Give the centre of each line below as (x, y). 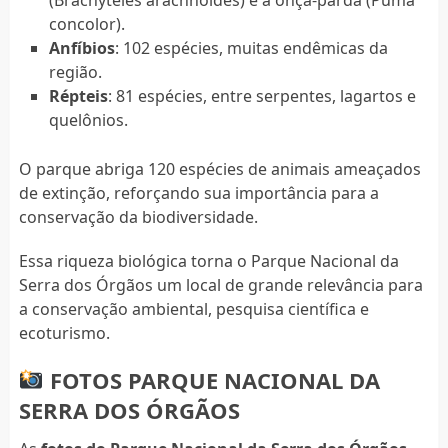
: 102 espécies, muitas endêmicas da (251, 47)
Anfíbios (81, 47)
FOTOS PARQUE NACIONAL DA (211, 379)
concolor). (86, 23)
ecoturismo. (64, 332)
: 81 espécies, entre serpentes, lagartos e (261, 95)
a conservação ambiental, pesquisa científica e (193, 308)
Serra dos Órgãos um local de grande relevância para (220, 284)
